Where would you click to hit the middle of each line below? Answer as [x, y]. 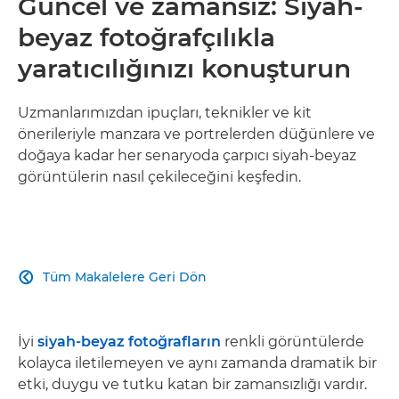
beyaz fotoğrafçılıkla [147, 37]
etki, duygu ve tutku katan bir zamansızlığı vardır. [192, 384]
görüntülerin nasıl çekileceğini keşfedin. [159, 177]
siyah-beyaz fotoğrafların [129, 342]
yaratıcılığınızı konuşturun [184, 69]
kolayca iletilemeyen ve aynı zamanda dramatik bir [197, 363]
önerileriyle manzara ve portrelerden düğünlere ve [196, 134]
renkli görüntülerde [293, 342]
